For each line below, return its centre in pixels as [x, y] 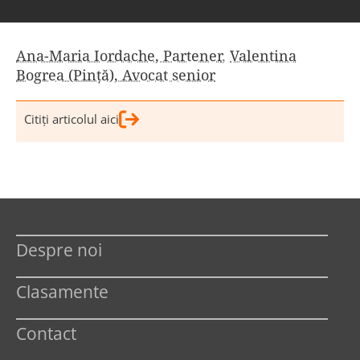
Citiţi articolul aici [72, 119]
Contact [46, 333]
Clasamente [62, 291]
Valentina [263, 55]
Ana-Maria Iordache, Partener [119, 55]
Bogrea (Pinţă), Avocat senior [116, 74]
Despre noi [59, 250]
